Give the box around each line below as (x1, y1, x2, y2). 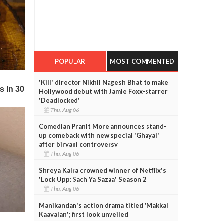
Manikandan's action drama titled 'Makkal (38, 201, 168, 209)
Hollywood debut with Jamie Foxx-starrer (38, 87, 168, 95)
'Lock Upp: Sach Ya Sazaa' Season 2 (38, 175, 147, 183)
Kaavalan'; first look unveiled (38, 210, 128, 218)
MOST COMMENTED (110, 57, 175, 65)
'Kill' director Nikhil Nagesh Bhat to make (38, 78, 168, 86)
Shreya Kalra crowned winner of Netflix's (38, 166, 166, 174)
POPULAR (54, 57, 85, 65)
